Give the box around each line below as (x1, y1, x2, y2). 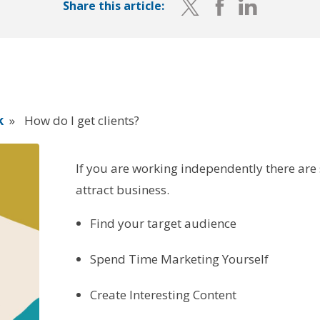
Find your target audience (89, 214, 236, 231)
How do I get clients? (21, 111, 139, 129)
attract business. (76, 181, 169, 198)
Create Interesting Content (89, 286, 236, 303)
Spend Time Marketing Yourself (89, 250, 269, 267)
